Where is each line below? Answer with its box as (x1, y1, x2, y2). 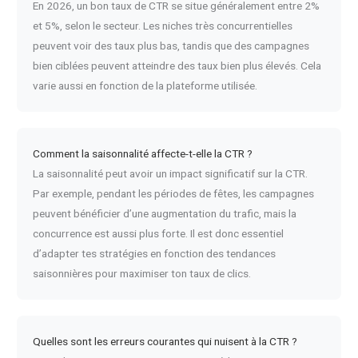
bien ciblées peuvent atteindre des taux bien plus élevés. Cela (33, 58, 322, 72)
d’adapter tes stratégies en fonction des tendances (33, 246, 276, 260)
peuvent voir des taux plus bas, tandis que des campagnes (33, 38, 310, 52)
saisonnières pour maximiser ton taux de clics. (33, 266, 252, 280)
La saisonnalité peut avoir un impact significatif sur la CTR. (33, 166, 308, 180)
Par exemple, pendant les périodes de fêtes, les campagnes (33, 186, 315, 200)
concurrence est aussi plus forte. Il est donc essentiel (33, 226, 284, 240)
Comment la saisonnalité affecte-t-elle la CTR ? (33, 146, 253, 160)
